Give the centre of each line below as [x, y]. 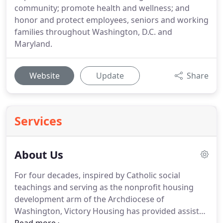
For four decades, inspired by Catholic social [97, 175]
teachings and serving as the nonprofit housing [104, 187]
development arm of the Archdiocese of [89, 199]
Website [44, 76]
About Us [39, 155]
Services [38, 121]
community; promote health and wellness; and [102, 8]
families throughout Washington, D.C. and [93, 32]
